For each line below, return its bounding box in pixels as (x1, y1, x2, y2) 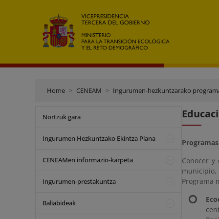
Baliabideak (43, 198, 76, 207)
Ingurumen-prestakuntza (43, 177, 116, 186)
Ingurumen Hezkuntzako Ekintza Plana (43, 134, 155, 143)
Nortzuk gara (43, 112, 81, 121)
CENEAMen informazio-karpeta (43, 155, 133, 164)
